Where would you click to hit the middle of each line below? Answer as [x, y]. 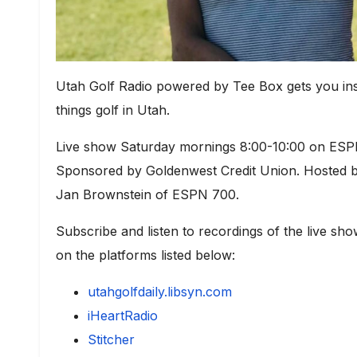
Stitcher [111, 339]
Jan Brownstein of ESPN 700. [147, 194]
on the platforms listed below [144, 255]
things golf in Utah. [113, 110]
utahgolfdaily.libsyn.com [160, 291]
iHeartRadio [123, 315]
